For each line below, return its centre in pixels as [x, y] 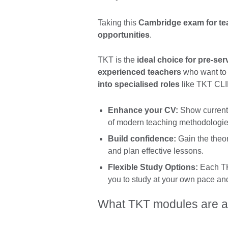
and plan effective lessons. [156, 151]
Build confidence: [142, 138]
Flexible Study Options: [153, 167]
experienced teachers [139, 72]
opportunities [124, 35]
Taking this [118, 23]
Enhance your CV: [143, 110]
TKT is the [117, 60]
